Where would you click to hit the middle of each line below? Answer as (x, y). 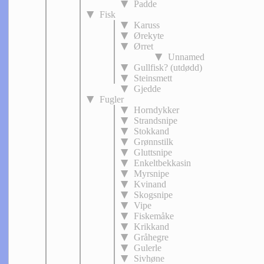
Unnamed (186, 57)
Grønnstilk (154, 142)
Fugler (112, 99)
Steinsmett (153, 78)
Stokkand (151, 131)
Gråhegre (151, 237)
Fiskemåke (154, 216)
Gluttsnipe (153, 152)
